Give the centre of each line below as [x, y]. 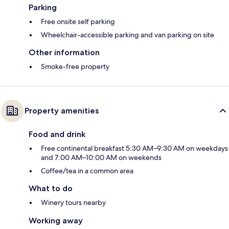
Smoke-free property [75, 67]
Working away [56, 221]
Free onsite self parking [78, 22]
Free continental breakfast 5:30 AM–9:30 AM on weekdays [134, 148]
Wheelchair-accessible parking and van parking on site [128, 35]
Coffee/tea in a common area [87, 171]
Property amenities [62, 111]
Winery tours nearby [73, 203]
